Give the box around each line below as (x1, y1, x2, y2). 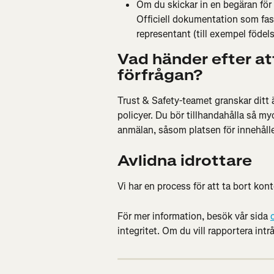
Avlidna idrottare (117, 150, 252, 171)
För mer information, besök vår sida (117, 209, 270, 223)
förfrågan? (117, 65, 202, 86)
